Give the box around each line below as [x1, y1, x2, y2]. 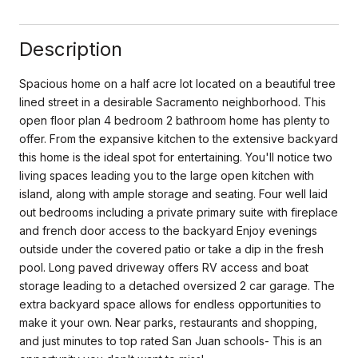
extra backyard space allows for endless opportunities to [19, 296, 321, 311]
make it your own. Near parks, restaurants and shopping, [19, 315, 317, 329]
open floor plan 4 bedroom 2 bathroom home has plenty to [19, 113, 330, 127]
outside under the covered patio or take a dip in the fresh [19, 241, 324, 256]
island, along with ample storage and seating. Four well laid [19, 186, 328, 201]
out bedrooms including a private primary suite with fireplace [19, 205, 338, 219]
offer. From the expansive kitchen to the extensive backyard [19, 131, 338, 145]
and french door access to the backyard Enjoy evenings [19, 223, 317, 237]
